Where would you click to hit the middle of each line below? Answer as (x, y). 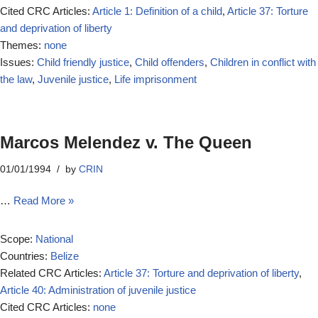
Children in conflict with (263, 62)
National (54, 239)
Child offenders (170, 62)
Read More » (44, 201)
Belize (65, 256)
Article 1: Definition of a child (157, 11)
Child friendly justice (83, 62)
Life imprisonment (155, 79)
